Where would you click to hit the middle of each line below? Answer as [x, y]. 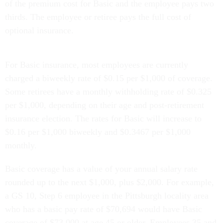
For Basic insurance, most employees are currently [97, 65]
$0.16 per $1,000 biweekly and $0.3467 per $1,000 [98, 132]
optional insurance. [39, 31]
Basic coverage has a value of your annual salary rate [101, 169]
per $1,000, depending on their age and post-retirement [105, 105]
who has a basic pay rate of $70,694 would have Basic [104, 209]
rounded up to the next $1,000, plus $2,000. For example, [110, 182]
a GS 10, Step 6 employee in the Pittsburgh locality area [107, 196]
